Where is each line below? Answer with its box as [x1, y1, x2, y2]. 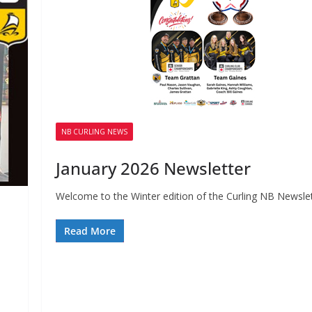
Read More [64, 224, 116, 238]
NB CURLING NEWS [61, 127, 128, 137]
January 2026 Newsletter [56, 157, 251, 180]
